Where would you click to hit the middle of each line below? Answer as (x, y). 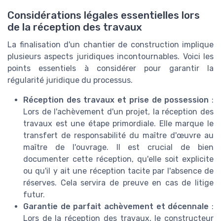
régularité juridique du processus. (70, 80)
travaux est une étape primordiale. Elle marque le (118, 124)
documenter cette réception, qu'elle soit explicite (118, 159)
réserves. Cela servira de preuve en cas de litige (118, 183)
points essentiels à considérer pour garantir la (110, 69)
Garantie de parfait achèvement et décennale (116, 207)
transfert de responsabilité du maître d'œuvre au (118, 136)
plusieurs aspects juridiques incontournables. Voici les (110, 57)
